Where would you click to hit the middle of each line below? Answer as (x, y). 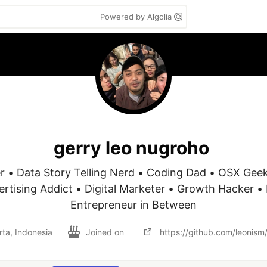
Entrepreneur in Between (133, 205)
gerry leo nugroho (131, 148)
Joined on (106, 232)
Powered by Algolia (137, 17)
